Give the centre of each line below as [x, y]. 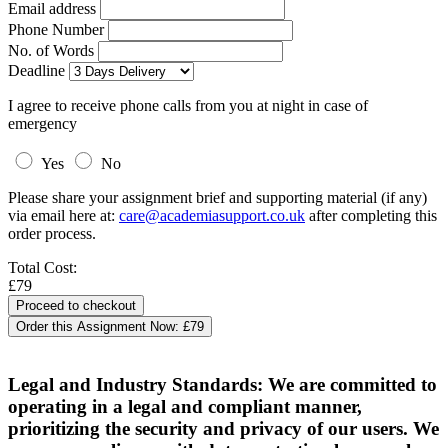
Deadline [36, 70]
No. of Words [53, 50]
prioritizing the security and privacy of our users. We [223, 428]
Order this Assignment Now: [99, 326]
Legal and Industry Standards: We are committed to [222, 384]
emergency [42, 123]
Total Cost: [42, 267]
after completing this [371, 215]
